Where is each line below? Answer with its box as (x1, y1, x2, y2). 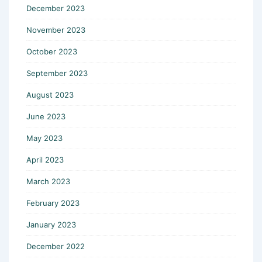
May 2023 (26, 133, 63, 143)
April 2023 (26, 154, 64, 164)
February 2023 (26, 198, 80, 208)
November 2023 (26, 25, 85, 35)
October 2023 (26, 46, 77, 56)
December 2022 (26, 241, 85, 251)
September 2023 (26, 68, 88, 78)
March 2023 (26, 176, 70, 186)
